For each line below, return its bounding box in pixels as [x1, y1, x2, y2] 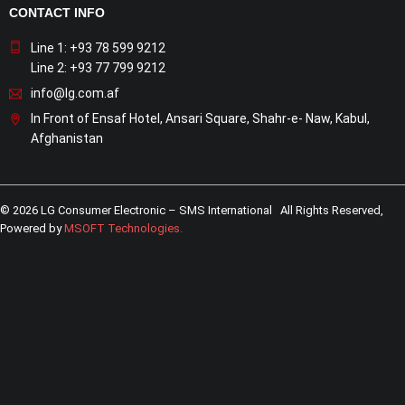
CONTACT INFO [9, 5, 105, 20]
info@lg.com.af [31, 86, 119, 100]
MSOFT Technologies [64, 221, 180, 235]
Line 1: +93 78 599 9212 [31, 41, 165, 55]
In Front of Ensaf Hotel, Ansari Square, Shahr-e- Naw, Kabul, [31, 111, 370, 126]
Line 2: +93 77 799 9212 [31, 61, 165, 75]
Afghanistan [31, 131, 103, 146]
